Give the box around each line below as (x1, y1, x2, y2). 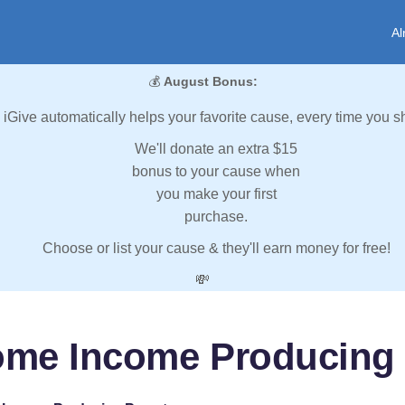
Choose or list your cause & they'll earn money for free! (42, 240, 391, 257)
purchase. (184, 209, 248, 225)
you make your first (155, 186, 277, 202)
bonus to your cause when (132, 164, 300, 180)
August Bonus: (163, 74, 258, 89)
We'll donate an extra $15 (135, 141, 297, 157)
